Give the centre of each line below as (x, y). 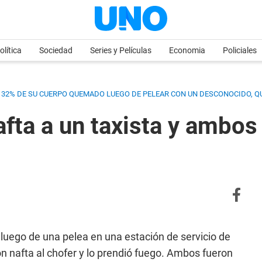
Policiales (240, 50)
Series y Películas (121, 50)
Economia (187, 50)
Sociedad (56, 50)
